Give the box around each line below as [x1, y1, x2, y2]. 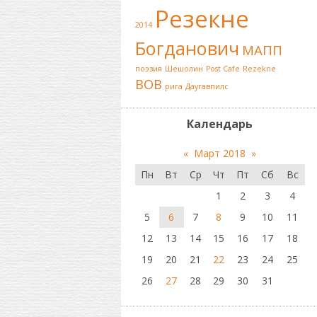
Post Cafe [205, 64, 240, 74]
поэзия [134, 64, 162, 74]
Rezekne [242, 64, 276, 74]
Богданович [134, 36, 239, 60]
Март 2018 [194, 146, 246, 160]
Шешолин [164, 64, 203, 74]
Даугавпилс [185, 81, 229, 91]
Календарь [187, 116, 253, 132]
